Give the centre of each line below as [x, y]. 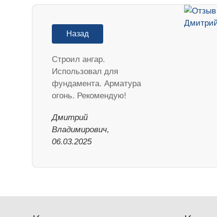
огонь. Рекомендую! [89, 95]
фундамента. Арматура [97, 83]
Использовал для [85, 71]
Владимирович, [81, 129]
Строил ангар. [79, 59]
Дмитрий [70, 117]
